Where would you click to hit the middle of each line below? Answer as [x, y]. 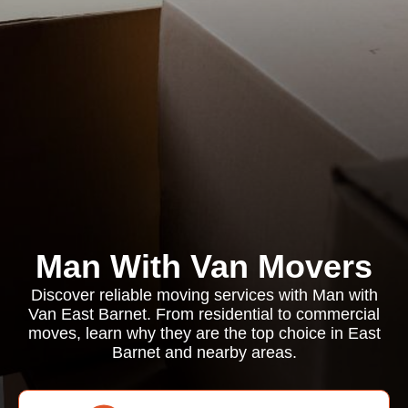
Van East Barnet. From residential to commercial [204, 314]
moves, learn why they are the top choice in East [204, 333]
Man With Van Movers [204, 266]
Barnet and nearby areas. [204, 352]
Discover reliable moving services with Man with [204, 295]
